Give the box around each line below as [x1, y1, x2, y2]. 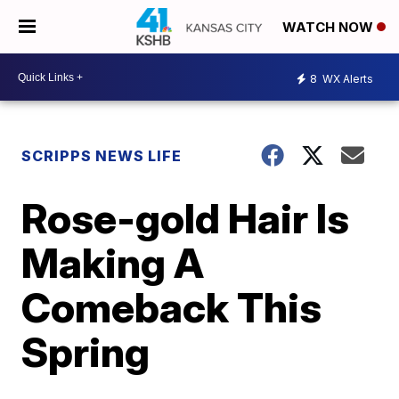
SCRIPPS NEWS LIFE [21, 147, 183, 165]
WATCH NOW [282, 19, 377, 37]
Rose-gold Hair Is [21, 193, 350, 243]
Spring [21, 327, 151, 377]
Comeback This [21, 282, 322, 332]
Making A [21, 238, 205, 288]
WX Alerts [320, 71, 373, 85]
